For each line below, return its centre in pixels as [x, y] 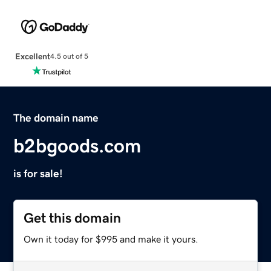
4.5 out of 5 [69, 57]
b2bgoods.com [77, 145]
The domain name [56, 118]
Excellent [32, 56]
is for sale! [38, 173]
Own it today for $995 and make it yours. [111, 239]
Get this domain [73, 218]
